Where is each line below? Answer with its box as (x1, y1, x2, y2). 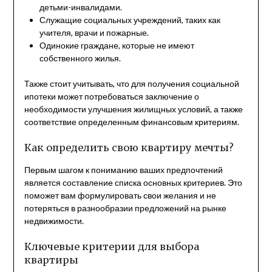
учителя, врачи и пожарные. (39, 27, 149, 38)
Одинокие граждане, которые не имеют (39, 39, 194, 50)
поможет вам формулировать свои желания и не (24, 189, 216, 200)
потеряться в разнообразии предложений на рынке (24, 202, 226, 213)
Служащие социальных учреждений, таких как (39, 14, 220, 25)
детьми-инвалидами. (39, 1, 122, 12)
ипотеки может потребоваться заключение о (24, 90, 199, 101)
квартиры (24, 253, 78, 266)
